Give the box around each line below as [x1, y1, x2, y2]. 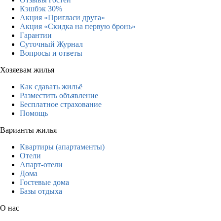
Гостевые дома [20, 178, 69, 186]
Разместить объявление [20, 91, 98, 100]
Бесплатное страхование [20, 100, 102, 109]
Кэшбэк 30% [20, 4, 62, 13]
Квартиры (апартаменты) [20, 142, 105, 151]
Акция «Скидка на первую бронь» [20, 22, 136, 31]
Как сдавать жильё [20, 82, 82, 91]
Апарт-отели [20, 160, 63, 169]
